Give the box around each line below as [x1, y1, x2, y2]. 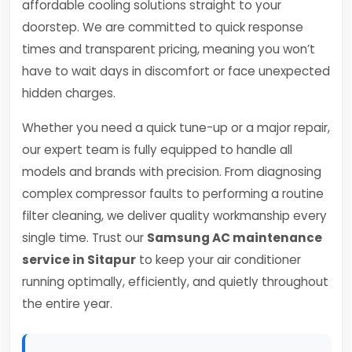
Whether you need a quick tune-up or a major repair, [22, 119, 330, 136]
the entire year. [22, 295, 112, 312]
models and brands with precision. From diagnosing [22, 163, 321, 180]
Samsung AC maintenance [147, 229, 322, 246]
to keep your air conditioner [136, 251, 301, 268]
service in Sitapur [22, 251, 136, 268]
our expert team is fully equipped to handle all [22, 141, 292, 158]
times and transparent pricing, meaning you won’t [22, 41, 315, 57]
